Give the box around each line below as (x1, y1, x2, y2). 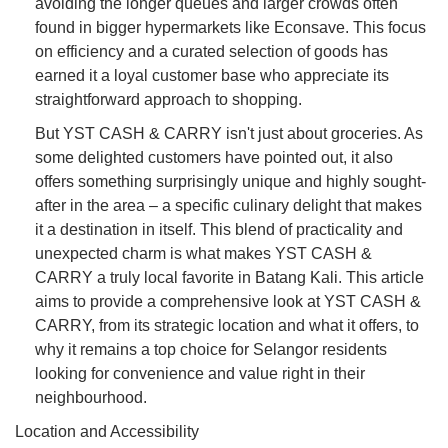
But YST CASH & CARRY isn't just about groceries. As (35, 124, 423, 142)
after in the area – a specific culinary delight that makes (35, 196, 422, 214)
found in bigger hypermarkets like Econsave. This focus (35, 18, 426, 36)
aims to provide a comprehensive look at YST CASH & (35, 292, 421, 310)
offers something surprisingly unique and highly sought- (35, 172, 426, 190)
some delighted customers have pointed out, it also (35, 148, 393, 166)
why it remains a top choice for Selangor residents (35, 340, 387, 358)
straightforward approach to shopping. (35, 90, 302, 108)
